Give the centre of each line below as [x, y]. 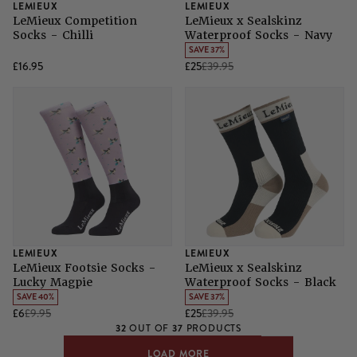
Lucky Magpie [53, 282]
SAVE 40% [35, 297]
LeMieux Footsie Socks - [84, 268]
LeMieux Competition [75, 21]
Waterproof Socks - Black [261, 282]
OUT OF [149, 329]
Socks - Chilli [53, 35]
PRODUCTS [212, 329]
